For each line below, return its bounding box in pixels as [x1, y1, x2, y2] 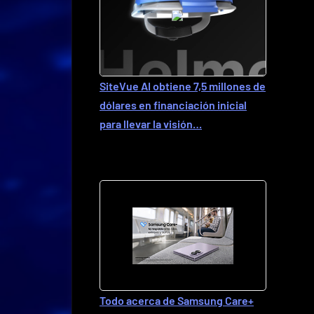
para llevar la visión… [100, 117, 202, 130]
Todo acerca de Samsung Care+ [100, 294, 254, 307]
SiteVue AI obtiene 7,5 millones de [100, 79, 266, 93]
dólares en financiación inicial [100, 98, 247, 111]
